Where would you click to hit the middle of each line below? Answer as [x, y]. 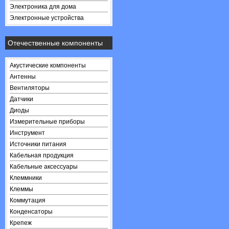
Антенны [23, 77]
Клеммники [26, 178]
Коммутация [28, 200]
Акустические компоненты [48, 65]
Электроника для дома [43, 7]
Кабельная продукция [42, 155]
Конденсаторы [31, 212]
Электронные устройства [47, 18]
